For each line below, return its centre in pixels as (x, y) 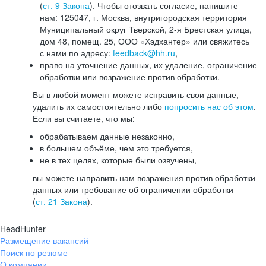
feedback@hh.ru (144, 53)
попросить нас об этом (209, 106)
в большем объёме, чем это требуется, (116, 148)
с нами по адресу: (76, 53)
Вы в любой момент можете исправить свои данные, (136, 94)
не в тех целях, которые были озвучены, (118, 160)
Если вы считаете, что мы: (84, 118)
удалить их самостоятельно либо (99, 106)
